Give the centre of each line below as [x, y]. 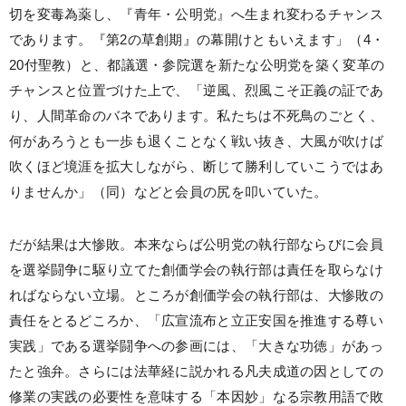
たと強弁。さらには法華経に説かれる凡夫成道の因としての [196, 372]
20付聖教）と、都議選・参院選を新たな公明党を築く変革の [197, 65]
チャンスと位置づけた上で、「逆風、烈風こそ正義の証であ [196, 91]
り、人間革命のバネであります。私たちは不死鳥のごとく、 [196, 116]
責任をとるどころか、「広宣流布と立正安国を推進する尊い [196, 321]
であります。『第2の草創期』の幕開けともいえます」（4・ [197, 40]
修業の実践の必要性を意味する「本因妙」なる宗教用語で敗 [196, 397]
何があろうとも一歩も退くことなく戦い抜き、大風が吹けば [196, 141]
